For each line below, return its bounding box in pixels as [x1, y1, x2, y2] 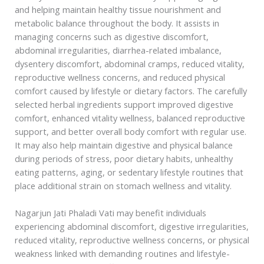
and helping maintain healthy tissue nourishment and [14, 3, 221, 15]
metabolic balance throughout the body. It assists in [14, 16, 219, 29]
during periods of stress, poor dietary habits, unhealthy [14, 152, 233, 164]
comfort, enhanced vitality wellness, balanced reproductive [14, 111, 245, 124]
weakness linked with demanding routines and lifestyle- [14, 247, 230, 259]
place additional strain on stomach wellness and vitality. [14, 179, 232, 192]
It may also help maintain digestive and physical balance [14, 138, 233, 151]
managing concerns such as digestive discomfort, [14, 30, 209, 42]
